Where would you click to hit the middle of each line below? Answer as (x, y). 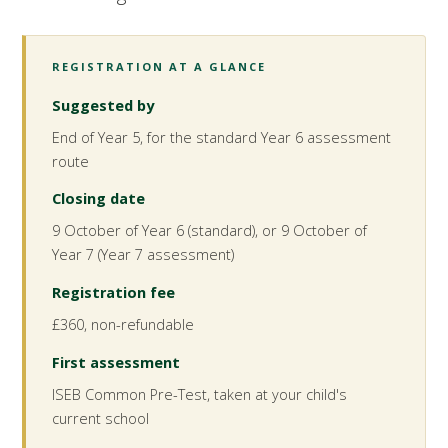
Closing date (99, 199)
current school (101, 418)
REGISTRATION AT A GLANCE (159, 66)
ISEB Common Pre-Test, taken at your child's (200, 394)
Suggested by (103, 105)
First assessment (116, 362)
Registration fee (114, 293)
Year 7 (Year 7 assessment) (143, 255)
